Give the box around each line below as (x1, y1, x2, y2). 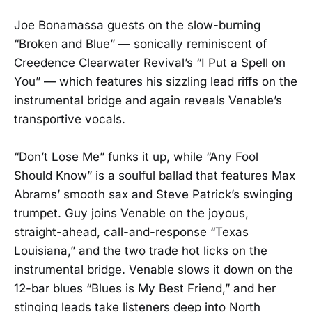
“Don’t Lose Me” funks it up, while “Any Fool (14, 149, 258, 164)
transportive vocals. (14, 111, 125, 126)
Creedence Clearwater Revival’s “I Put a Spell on (14, 55, 286, 70)
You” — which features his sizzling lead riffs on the (14, 74, 297, 88)
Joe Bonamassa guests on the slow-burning (14, 17, 260, 32)
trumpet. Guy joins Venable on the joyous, (14, 205, 249, 220)
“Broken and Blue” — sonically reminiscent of (14, 36, 267, 51)
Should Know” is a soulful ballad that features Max (14, 168, 295, 182)
